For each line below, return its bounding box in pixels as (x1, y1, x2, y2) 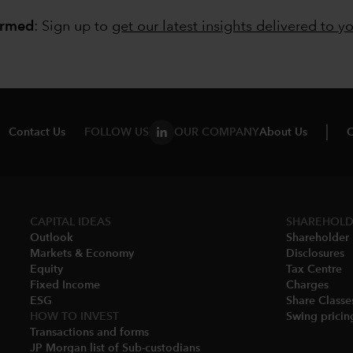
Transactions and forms (30, 326, 149, 338)
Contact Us (9, 126, 65, 138)
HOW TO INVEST (30, 310, 119, 322)
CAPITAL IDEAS (30, 216, 111, 228)
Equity (30, 263, 63, 275)
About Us (259, 126, 307, 138)
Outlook (30, 232, 73, 243)
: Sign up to (34, 19, 112, 34)
